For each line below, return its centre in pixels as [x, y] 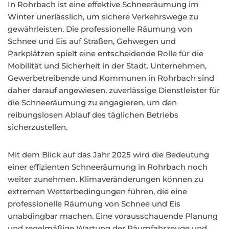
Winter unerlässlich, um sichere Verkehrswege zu [103, 17]
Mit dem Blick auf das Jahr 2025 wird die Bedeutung [108, 155]
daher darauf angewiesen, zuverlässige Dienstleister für [114, 90]
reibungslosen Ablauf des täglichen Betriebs [93, 115]
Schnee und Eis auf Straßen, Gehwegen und [92, 41]
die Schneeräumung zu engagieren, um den [92, 102]
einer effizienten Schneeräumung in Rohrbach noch [108, 167]
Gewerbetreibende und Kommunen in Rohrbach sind [111, 78]
